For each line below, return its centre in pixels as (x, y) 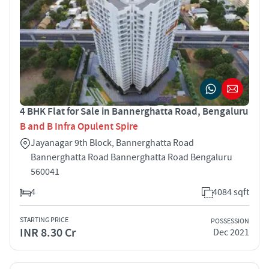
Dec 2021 (231, 233)
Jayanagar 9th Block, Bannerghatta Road (112, 143)
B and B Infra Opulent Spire (79, 126)
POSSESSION (230, 222)
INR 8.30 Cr (48, 233)
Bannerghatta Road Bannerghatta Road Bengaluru (131, 157)
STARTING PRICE (44, 220)
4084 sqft (231, 192)
